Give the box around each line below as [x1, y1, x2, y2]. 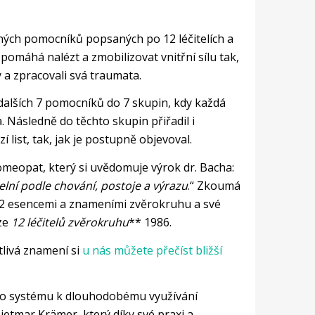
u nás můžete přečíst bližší [82, 242, 222, 258]
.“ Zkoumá [187, 178, 240, 194]
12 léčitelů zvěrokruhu [11, 214, 129, 231]
